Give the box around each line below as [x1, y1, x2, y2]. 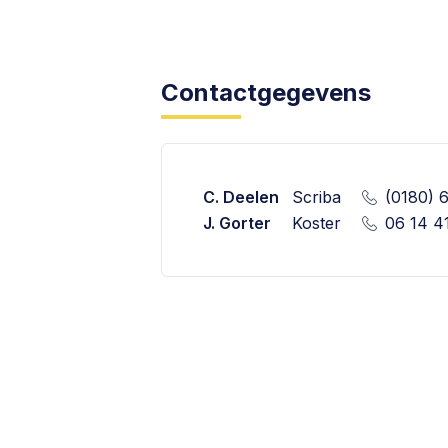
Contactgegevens [161, 78, 372, 107]
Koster [292, 213, 342, 233]
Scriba [292, 187, 342, 207]
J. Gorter [203, 213, 272, 233]
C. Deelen [203, 187, 280, 207]
